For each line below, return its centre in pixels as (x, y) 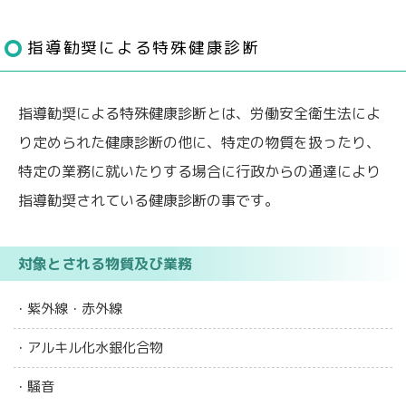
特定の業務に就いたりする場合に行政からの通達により (199, 171)
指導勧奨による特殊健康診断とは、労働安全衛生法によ (199, 113)
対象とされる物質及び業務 (105, 263)
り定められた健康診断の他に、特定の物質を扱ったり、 (199, 142)
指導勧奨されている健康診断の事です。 (149, 200)
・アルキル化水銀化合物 (89, 347)
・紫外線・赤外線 (68, 308)
